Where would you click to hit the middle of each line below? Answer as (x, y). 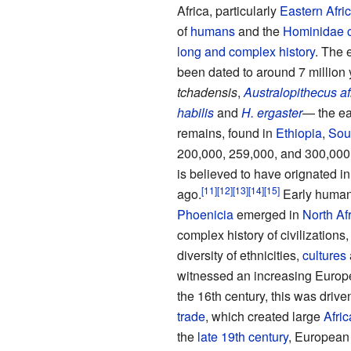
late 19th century (242, 337)
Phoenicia (205, 215)
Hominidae (313, 31)
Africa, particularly (228, 11)
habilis (195, 113)
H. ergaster (271, 113)
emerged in (268, 215)
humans (212, 31)
